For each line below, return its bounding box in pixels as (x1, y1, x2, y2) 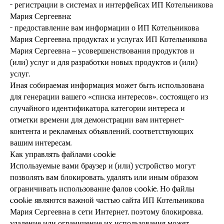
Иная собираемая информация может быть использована (10, 82, 204, 90)
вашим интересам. (10, 139, 71, 147)
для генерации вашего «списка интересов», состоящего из (10, 93, 208, 101)
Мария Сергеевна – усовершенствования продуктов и (10, 47, 194, 55)
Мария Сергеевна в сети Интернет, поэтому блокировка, (10, 208, 202, 216)
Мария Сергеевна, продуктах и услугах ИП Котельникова (10, 36, 207, 44)
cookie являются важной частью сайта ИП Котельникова (10, 197, 204, 205)
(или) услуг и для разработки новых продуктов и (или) (10, 59, 197, 67)
